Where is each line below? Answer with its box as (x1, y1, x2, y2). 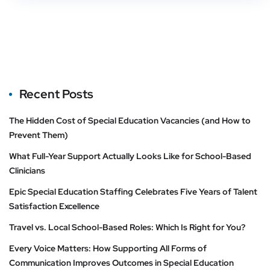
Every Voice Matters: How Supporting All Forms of (9, 242, 207, 254)
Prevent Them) (9, 129, 70, 140)
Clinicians (9, 165, 47, 176)
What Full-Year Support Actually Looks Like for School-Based (9, 150, 251, 162)
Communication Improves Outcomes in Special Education (9, 257, 236, 268)
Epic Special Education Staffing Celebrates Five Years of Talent (9, 186, 257, 197)
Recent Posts (19, 86, 93, 102)
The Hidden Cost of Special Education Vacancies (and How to (9, 115, 251, 126)
